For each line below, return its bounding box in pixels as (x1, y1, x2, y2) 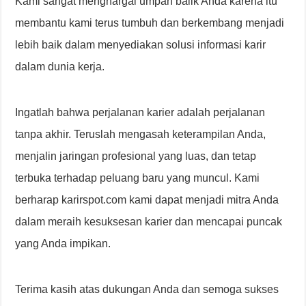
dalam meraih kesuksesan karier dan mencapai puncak (15, 216, 283, 228)
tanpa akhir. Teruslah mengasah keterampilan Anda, (15, 128, 266, 141)
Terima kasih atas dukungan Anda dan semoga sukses (15, 283, 279, 296)
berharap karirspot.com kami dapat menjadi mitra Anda (15, 194, 279, 206)
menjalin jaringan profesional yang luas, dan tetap (15, 150, 257, 163)
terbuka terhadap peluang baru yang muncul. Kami (15, 172, 260, 184)
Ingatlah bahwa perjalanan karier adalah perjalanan (15, 107, 266, 119)
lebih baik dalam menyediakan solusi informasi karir (15, 39, 266, 51)
